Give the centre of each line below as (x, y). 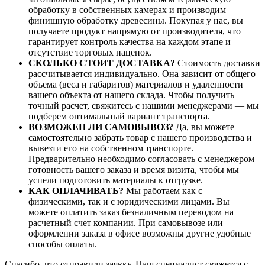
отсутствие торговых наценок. (90, 53)
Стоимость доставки (219, 63)
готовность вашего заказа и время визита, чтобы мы (134, 170)
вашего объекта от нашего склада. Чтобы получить (131, 95)
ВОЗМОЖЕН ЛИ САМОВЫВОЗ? (101, 127)
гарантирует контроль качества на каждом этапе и (130, 42)
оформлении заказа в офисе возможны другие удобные (140, 234)
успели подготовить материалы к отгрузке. (116, 180)
